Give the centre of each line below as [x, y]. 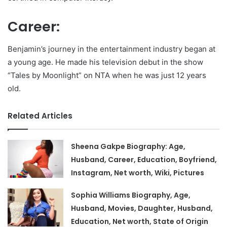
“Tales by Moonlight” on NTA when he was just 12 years [107, 75]
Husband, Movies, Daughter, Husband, [142, 209]
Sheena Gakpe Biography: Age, [128, 147]
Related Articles [40, 116]
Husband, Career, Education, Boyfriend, [144, 160]
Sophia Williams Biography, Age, [131, 195]
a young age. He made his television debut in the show [105, 62]
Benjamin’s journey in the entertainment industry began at [111, 49]
